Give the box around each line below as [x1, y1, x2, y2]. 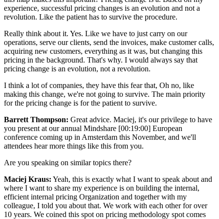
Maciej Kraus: [4, 175, 51, 183]
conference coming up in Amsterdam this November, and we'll [4, 132, 196, 141]
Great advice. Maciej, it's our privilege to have [68, 115, 212, 124]
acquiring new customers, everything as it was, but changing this [4, 46, 202, 55]
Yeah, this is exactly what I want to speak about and [51, 175, 212, 183]
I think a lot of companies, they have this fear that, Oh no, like [4, 81, 194, 89]
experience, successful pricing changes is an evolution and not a [4, 3, 200, 12]
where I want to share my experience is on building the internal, [4, 183, 199, 192]
